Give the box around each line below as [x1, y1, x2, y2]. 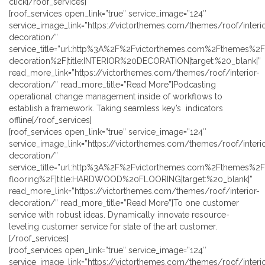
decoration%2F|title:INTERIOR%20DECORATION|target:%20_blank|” [9, 56, 261, 66]
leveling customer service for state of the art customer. [9, 222, 217, 232]
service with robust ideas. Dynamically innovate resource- [9, 210, 230, 220]
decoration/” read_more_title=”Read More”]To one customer [9, 198, 239, 208]
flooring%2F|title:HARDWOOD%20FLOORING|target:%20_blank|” [9, 174, 253, 185]
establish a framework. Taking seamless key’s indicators [9, 104, 223, 114]
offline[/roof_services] [9, 115, 92, 125]
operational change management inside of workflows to [9, 92, 222, 102]
